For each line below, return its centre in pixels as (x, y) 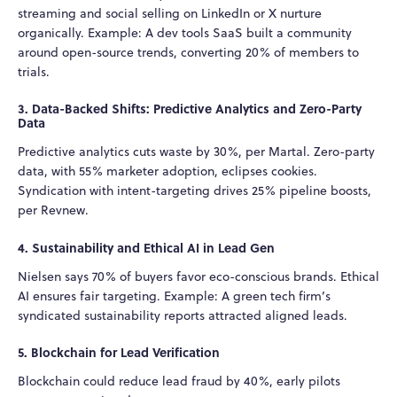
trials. (34, 71)
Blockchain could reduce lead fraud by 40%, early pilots (179, 381)
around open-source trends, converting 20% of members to (188, 52)
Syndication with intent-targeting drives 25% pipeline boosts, (195, 191)
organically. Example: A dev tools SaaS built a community (185, 32)
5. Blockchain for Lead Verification (119, 352)
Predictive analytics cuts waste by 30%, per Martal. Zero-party (196, 152)
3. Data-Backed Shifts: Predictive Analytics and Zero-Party (190, 109)
